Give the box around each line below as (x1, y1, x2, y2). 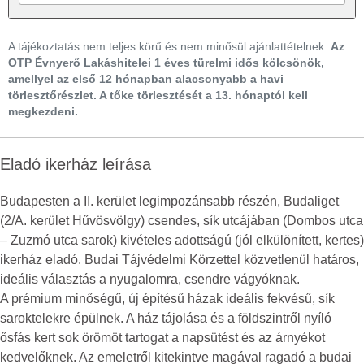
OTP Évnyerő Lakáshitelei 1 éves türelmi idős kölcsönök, (8, 56, 324, 69)
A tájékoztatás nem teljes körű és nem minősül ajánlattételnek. (8, 40, 331, 53)
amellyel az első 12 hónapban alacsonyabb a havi (8, 72, 284, 85)
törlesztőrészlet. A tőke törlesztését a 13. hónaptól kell (8, 89, 308, 102)
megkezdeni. (8, 105, 78, 118)
